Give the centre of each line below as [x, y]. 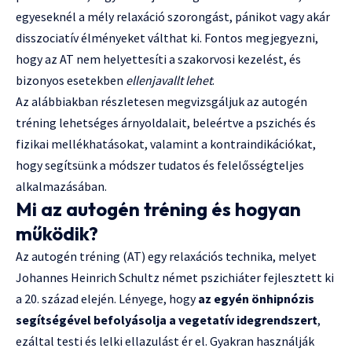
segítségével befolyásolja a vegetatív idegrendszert [167, 319]
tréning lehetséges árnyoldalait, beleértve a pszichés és [166, 122]
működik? [57, 233]
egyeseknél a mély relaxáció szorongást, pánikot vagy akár [173, 16]
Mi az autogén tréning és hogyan [158, 209]
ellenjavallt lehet [169, 80]
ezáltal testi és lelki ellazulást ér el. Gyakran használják [165, 341]
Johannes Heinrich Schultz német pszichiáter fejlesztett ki [175, 277]
